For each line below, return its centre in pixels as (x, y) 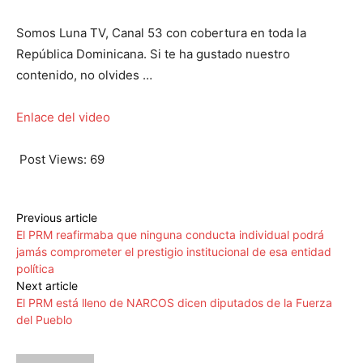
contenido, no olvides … (84, 75)
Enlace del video (63, 117)
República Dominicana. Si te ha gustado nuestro (153, 54)
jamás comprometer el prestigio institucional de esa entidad (174, 252)
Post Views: (53, 160)
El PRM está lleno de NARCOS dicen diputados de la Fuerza (174, 303)
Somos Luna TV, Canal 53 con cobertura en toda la (161, 33)
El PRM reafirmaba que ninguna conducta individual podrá (170, 235)
